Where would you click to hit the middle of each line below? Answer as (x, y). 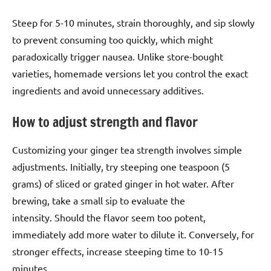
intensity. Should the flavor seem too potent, (109, 217)
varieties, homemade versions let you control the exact (130, 73)
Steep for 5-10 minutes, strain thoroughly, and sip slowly (133, 22)
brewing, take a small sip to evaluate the (99, 201)
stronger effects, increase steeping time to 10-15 (118, 251)
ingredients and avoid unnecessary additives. (108, 90)
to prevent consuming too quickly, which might (113, 39)
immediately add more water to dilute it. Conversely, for (133, 234)
